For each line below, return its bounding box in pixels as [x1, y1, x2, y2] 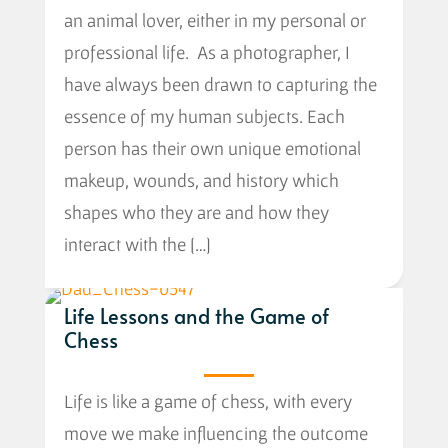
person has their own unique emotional [63, 136, 361, 159]
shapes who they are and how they [63, 200, 329, 223]
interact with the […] [63, 232, 211, 255]
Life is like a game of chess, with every [63, 390, 352, 413]
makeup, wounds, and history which [63, 168, 339, 191]
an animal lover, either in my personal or [63, 8, 366, 31]
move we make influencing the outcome [63, 422, 368, 445]
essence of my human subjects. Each [63, 104, 345, 127]
